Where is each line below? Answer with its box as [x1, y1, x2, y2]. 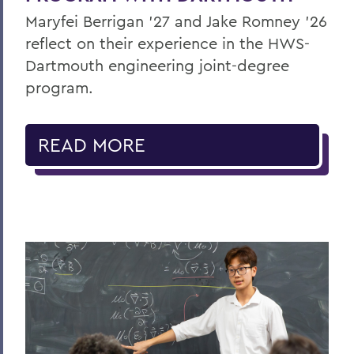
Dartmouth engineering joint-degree [25, 55, 289, 75]
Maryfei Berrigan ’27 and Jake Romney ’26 [25, 11, 327, 31]
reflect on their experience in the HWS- [25, 33, 310, 53]
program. [25, 77, 93, 97]
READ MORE [38, 133, 145, 156]
